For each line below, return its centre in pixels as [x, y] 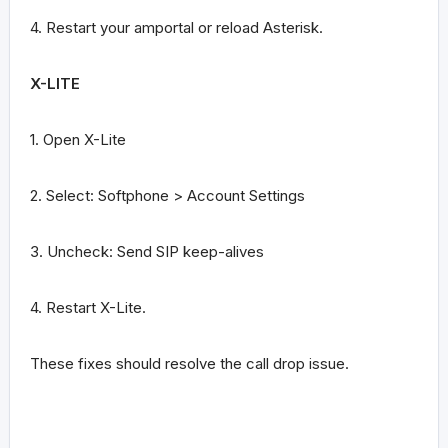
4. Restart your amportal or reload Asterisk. [176, 27]
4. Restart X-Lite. [88, 307]
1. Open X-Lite [78, 139]
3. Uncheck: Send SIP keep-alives [147, 251]
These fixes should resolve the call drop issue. [189, 363]
